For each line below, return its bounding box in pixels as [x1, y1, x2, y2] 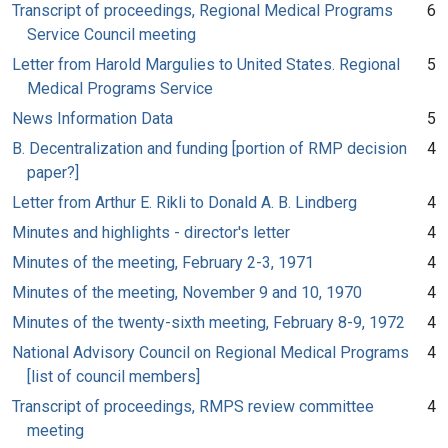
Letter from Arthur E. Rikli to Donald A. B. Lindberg [12, 192, 357, 212]
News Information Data [12, 108, 173, 128]
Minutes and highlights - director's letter [12, 222, 290, 242]
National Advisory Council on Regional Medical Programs [12, 342, 409, 362]
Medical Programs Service [27, 78, 213, 98]
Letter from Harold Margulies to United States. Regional [12, 54, 400, 74]
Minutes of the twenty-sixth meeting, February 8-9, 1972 [12, 312, 405, 332]
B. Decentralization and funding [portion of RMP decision [12, 138, 407, 158]
